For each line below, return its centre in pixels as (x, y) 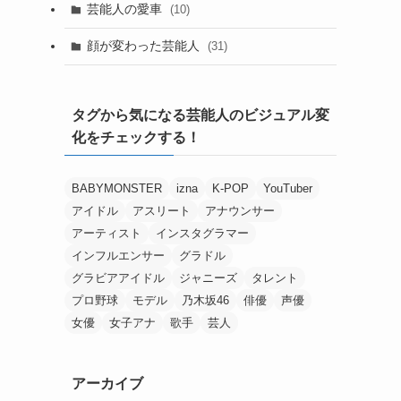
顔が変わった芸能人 (145, 46)
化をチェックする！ (136, 137)
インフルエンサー (118, 255)
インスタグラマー (202, 233)
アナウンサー (240, 210)
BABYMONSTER (117, 188)
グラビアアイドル (118, 277)
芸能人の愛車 (126, 9)
